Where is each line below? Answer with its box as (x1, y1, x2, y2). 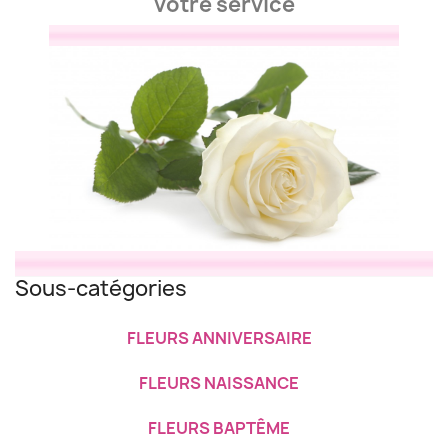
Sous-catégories (15, 274, 187, 304)
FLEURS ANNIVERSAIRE (126, 327, 312, 350)
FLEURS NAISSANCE (139, 372, 299, 395)
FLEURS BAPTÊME (148, 417, 290, 440)
